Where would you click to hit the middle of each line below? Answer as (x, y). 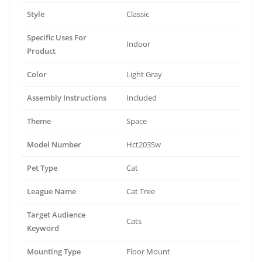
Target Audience (56, 215)
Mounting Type (54, 251)
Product (41, 51)
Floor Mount (148, 251)
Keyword (43, 228)
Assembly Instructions (67, 98)
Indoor (138, 44)
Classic (138, 14)
